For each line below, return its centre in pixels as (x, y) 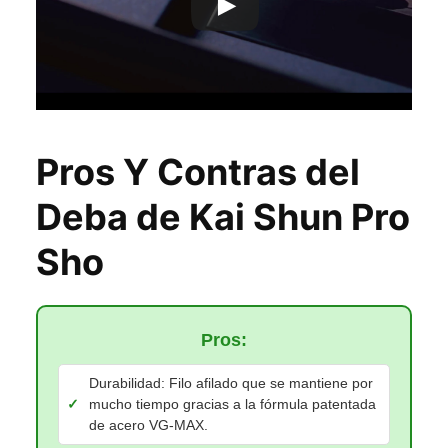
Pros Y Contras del (198, 171)
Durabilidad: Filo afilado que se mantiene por (231, 382)
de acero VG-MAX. (148, 424)
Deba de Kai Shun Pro (223, 216)
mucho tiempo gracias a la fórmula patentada (232, 403)
